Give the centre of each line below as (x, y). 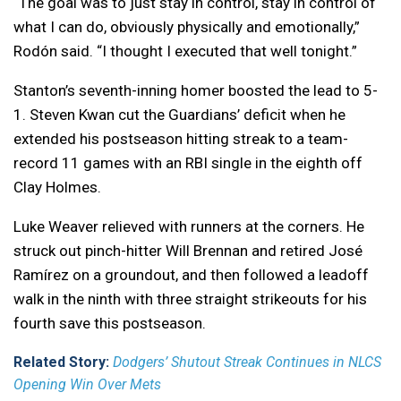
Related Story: (63, 363)
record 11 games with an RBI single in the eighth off (188, 163)
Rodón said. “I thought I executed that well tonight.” (185, 51)
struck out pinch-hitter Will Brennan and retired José (188, 251)
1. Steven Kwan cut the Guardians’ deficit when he (179, 115)
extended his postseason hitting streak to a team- (181, 139)
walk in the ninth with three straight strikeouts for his (190, 299)
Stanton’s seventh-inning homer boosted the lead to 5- (196, 91)
